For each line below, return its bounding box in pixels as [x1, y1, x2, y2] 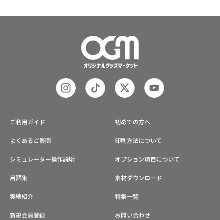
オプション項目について [115, 155, 180, 163]
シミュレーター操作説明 [10, 155, 75, 163]
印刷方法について [115, 136, 162, 144]
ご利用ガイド [10, 117, 45, 126]
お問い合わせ [115, 211, 150, 219]
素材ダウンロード [115, 173, 162, 182]
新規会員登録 [10, 211, 45, 219]
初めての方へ [115, 117, 150, 126]
